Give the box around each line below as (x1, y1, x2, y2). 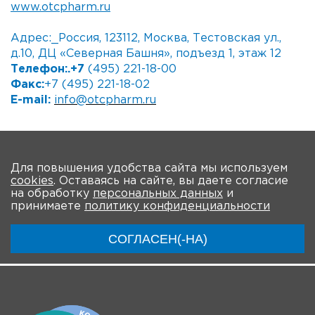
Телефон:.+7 (11, 63, 88, 75)
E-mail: (11, 94, 54, 105)
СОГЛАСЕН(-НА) (108, 231, 207, 246)
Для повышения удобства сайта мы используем (11, 162, 288, 174)
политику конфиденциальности (84, 200, 270, 212)
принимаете (11, 200, 84, 212)
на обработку (11, 188, 93, 199)
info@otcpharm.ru (54, 94, 156, 105)
